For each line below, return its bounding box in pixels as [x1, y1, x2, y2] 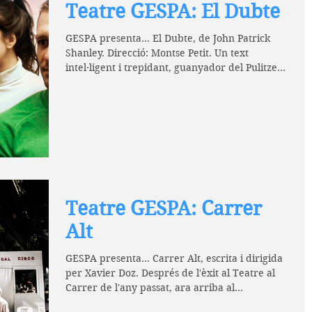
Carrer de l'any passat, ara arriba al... [65, 281, 243, 295]
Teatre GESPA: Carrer [65, 197, 262, 221]
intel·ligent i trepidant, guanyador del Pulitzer [65, 61, 282, 74]
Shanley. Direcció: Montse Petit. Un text [65, 47, 249, 59]
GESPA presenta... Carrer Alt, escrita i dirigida [65, 252, 283, 265]
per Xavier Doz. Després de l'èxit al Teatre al [65, 267, 275, 280]
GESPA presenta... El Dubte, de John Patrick [65, 32, 270, 45]
